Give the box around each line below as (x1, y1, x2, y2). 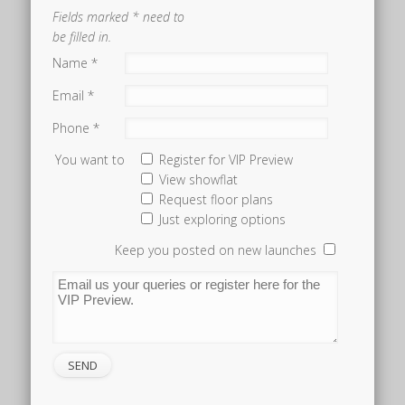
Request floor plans (159, 191, 274, 209)
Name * (52, 54, 99, 72)
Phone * (52, 119, 100, 137)
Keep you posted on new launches (115, 241, 317, 259)
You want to (55, 151, 126, 169)
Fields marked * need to (52, 8, 185, 26)
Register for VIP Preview (159, 151, 294, 169)
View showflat (159, 171, 239, 189)
